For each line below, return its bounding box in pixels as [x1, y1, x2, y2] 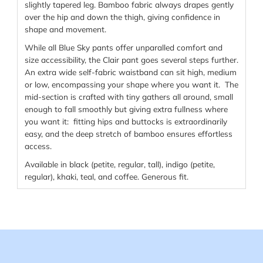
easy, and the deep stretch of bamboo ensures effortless [24, 129, 232, 139]
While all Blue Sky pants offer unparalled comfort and [24, 42, 222, 53]
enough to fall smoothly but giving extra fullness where [24, 104, 228, 114]
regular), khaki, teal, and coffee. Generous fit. [24, 171, 188, 182]
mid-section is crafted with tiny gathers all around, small [24, 92, 233, 102]
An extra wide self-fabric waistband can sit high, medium [24, 67, 237, 77]
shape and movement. [24, 24, 106, 35]
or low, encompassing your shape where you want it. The [24, 79, 238, 90]
